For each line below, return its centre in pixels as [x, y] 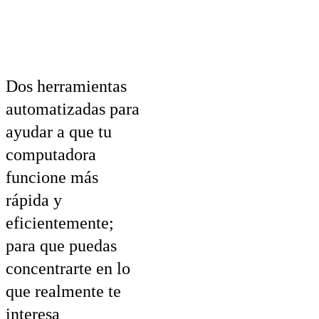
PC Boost [40, 48]
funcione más [52, 178]
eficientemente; [60, 223]
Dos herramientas [66, 87]
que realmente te [63, 292]
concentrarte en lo [68, 269]
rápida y [34, 200]
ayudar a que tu [59, 132]
